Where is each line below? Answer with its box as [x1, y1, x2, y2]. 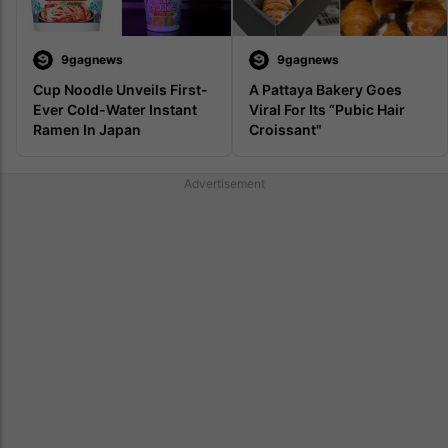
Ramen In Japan [33, 120, 141, 138]
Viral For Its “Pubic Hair [249, 100, 405, 118]
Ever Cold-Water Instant [33, 100, 197, 118]
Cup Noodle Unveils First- [33, 80, 208, 98]
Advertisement [183, 175, 265, 191]
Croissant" [249, 120, 322, 138]
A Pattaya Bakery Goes [249, 80, 402, 98]
